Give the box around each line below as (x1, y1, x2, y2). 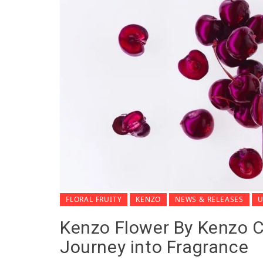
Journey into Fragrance (60, 236, 249, 257)
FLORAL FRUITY (66, 194, 122, 204)
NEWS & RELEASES (175, 194, 244, 204)
